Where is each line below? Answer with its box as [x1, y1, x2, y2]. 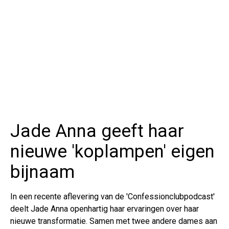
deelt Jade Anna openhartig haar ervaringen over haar [10, 204, 199, 214]
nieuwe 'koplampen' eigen [10, 141, 215, 163]
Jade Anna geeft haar [10, 121, 184, 142]
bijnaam [10, 162, 75, 183]
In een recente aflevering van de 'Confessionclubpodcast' [10, 192, 215, 202]
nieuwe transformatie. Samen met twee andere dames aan [10, 216, 217, 226]
